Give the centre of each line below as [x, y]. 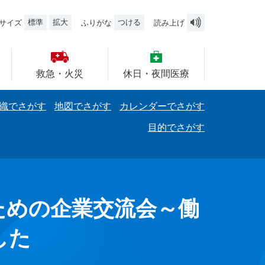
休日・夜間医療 [156, 74]
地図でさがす [83, 106]
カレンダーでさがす [162, 106]
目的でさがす [176, 127]
